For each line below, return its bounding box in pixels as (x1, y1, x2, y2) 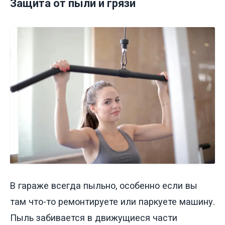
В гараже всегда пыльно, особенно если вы (10, 180, 197, 191)
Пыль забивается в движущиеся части (10, 212, 177, 223)
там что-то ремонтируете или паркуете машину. (10, 196, 215, 207)
